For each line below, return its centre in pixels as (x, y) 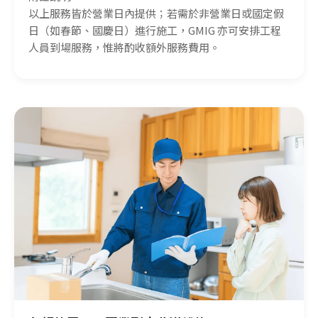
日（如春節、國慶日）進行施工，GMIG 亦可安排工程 (155, 31)
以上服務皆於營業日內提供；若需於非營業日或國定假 (156, 13)
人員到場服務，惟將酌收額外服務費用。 (124, 48)
